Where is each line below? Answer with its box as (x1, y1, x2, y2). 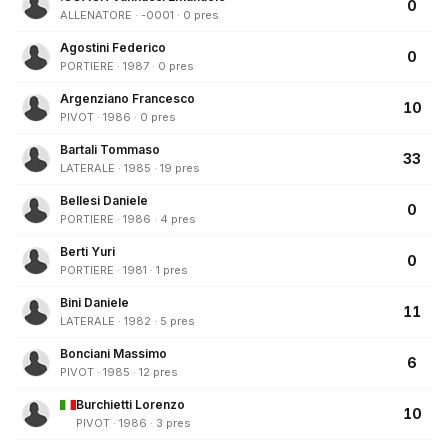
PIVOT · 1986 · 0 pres (60, 110, 176, 125)
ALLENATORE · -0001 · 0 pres (60, 8, 219, 23)
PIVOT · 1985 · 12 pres (60, 365, 178, 380)
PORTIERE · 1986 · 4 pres (60, 212, 196, 227)
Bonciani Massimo (60, 346, 167, 362)
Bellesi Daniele (60, 193, 148, 209)
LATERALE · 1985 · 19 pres (60, 161, 200, 176)
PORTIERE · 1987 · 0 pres (60, 59, 194, 74)
